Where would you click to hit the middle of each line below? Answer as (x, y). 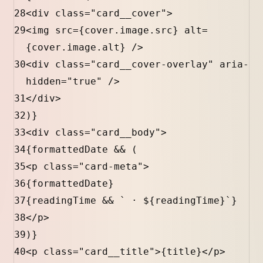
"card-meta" (111, 167)
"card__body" (126, 133)
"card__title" (117, 252)
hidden (43, 82)
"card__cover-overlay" (152, 65)
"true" (85, 82)
